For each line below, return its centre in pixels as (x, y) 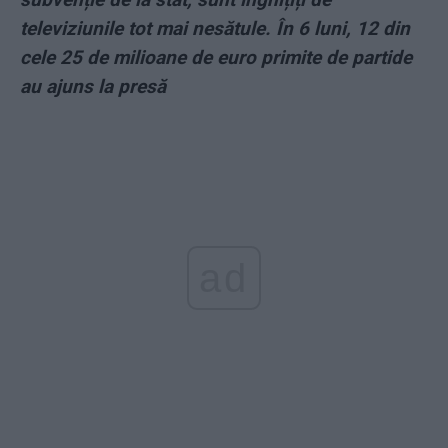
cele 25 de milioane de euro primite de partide (216, 58)
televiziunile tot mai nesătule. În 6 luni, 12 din (215, 29)
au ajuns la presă (93, 87)
